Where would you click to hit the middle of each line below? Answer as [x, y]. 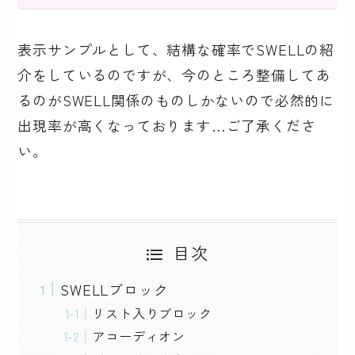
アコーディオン [139, 336]
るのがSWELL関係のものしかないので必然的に [176, 99]
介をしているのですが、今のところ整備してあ [174, 74]
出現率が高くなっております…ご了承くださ [167, 125]
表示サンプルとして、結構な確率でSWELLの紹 [176, 49]
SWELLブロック [115, 289]
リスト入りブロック [152, 313]
